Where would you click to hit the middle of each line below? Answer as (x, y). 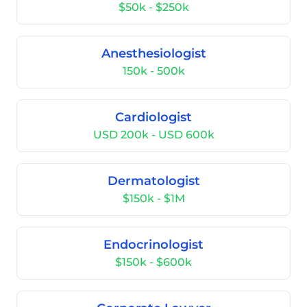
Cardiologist (153, 117)
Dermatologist (153, 181)
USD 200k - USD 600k (153, 135)
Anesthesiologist (153, 53)
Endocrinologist (153, 245)
